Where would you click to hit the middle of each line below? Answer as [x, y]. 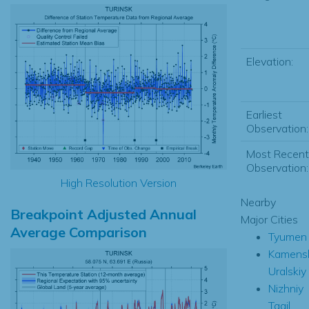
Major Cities [269, 219]
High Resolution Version [118, 182]
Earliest [264, 114]
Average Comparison [79, 232]
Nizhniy [286, 288]
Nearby [258, 202]
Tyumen [287, 236]
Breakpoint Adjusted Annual [103, 214]
